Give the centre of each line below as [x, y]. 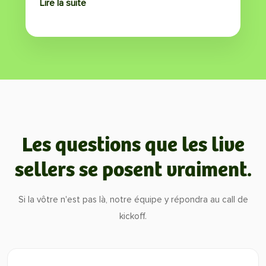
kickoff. [133, 216]
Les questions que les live [133, 145]
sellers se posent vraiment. [133, 170]
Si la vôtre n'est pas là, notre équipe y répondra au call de [133, 199]
